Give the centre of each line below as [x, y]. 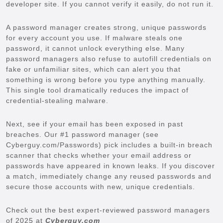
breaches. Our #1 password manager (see [82, 134]
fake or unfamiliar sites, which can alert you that [93, 69]
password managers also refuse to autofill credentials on [109, 58]
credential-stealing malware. [57, 100]
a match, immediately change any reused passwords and [109, 176]
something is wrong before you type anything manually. [106, 79]
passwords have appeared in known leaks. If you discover [111, 166]
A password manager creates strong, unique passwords [106, 27]
